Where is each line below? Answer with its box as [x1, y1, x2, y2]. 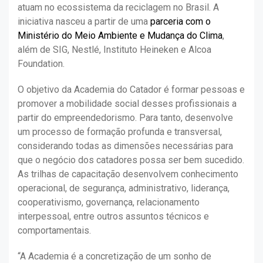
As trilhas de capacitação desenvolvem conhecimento [18, 168, 238, 180]
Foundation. [18, 58, 65, 70]
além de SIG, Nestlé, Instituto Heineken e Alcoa [18, 44, 211, 56]
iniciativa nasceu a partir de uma [18, 16, 150, 28]
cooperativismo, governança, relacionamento [18, 197, 200, 208]
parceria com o [150, 16, 211, 28]
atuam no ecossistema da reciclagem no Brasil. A [18, 2, 219, 14]
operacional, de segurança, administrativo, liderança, [18, 183, 230, 194]
